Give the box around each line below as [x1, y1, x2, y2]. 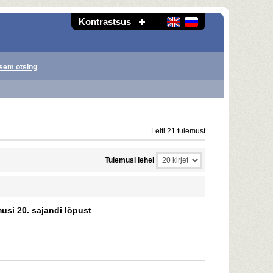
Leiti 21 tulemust [151, 127, 205, 135]
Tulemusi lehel [105, 156, 154, 165]
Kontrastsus [79, 16, 131, 27]
